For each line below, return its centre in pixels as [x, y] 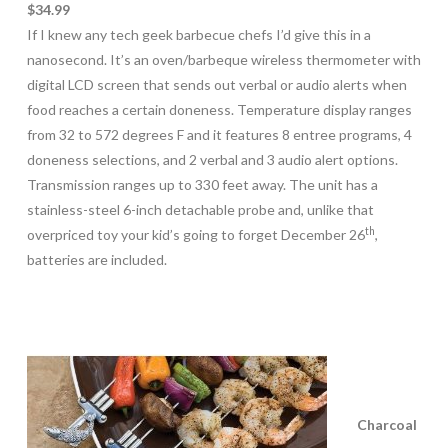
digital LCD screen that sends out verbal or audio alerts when [216, 84]
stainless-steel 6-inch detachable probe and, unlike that [200, 209]
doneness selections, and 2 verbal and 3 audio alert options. [212, 159]
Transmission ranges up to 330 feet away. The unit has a [202, 184]
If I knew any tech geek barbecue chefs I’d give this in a [198, 34]
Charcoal [386, 425]
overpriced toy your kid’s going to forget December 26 [195, 234]
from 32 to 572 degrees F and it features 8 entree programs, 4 [219, 134]
